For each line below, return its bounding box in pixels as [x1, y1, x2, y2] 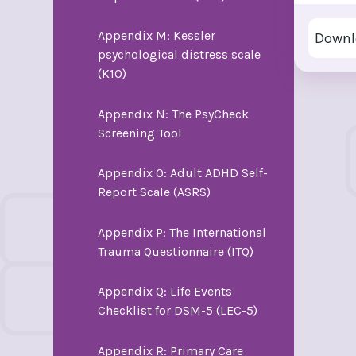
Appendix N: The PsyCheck [97, 106, 249, 122]
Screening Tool [97, 125, 182, 141]
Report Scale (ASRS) [97, 184, 211, 200]
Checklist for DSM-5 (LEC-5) [97, 303, 257, 319]
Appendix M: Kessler [97, 28, 215, 44]
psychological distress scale [97, 47, 261, 63]
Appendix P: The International [97, 224, 266, 240]
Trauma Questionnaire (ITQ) [97, 243, 253, 259]
